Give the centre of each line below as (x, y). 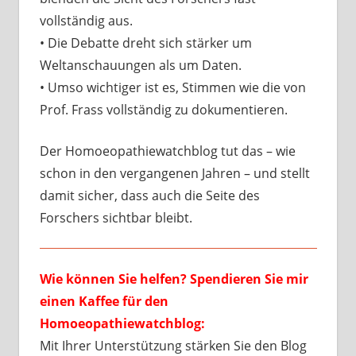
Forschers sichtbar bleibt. (116, 218)
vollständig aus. (86, 21)
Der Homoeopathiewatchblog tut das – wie (167, 151)
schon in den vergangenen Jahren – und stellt (174, 174)
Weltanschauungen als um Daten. (140, 66)
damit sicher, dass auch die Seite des (149, 196)
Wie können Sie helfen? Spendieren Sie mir (174, 279)
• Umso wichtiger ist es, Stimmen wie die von (172, 88)
